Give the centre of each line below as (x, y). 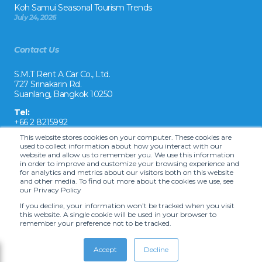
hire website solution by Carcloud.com (73, 242)
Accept (105, 249)
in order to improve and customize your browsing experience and (130, 163)
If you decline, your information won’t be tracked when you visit (127, 206)
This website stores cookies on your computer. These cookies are (126, 137)
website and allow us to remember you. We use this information (127, 155)
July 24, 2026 (35, 17)
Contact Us (36, 50)
